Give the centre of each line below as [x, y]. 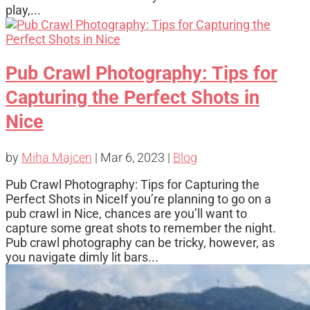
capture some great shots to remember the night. [141, 228]
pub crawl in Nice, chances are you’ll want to [126, 213]
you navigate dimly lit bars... [82, 257]
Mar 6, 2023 [133, 157]
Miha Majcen [57, 157]
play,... [23, 10]
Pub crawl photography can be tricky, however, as [140, 242]
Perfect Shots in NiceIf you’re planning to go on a [138, 199]
